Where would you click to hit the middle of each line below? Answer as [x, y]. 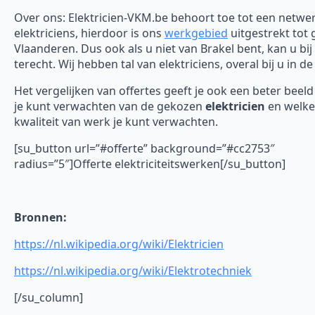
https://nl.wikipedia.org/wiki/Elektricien [119, 244]
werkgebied [196, 33]
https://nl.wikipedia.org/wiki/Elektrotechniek [133, 270]
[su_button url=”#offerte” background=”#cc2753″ [144, 148]
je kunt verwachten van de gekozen [110, 106]
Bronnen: [40, 217]
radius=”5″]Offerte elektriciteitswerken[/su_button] [150, 163]
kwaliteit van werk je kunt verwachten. [116, 121]
